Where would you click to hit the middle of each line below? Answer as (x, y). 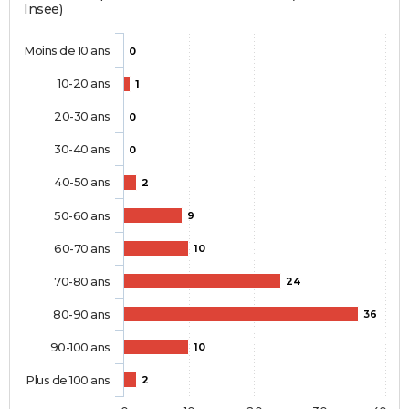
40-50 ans (82, 182)
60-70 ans (82, 249)
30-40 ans (82, 149)
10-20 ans (84, 84)
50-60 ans (82, 216)
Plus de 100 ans (68, 380)
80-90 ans (82, 315)
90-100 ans (80, 347)
